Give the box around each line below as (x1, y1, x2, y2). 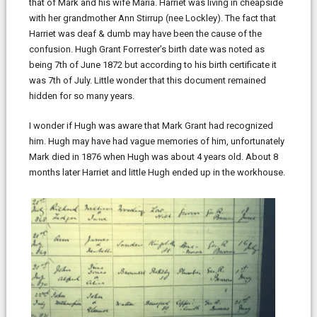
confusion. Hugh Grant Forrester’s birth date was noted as (28, 44, 265, 54)
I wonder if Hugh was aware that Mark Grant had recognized (28, 120, 273, 131)
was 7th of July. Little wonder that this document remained (28, 75, 266, 86)
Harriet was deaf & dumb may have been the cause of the (28, 28, 262, 39)
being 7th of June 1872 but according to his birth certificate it (28, 59, 277, 70)
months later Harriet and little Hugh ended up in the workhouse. (28, 167, 285, 178)
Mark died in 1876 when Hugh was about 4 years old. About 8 (28, 151, 278, 162)
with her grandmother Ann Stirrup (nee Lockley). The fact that (28, 13, 276, 23)
